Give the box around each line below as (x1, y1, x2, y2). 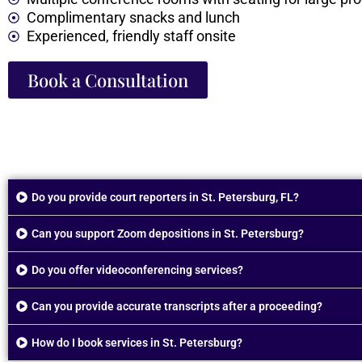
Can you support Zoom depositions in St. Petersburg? (32, 227, 304, 241)
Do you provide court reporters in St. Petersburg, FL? (32, 191, 299, 204)
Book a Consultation (27, 68, 188, 93)
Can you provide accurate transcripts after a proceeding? (32, 300, 322, 314)
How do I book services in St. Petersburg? (32, 336, 242, 350)
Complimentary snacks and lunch (26, 9, 240, 27)
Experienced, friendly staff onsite (26, 27, 236, 45)
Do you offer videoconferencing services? (32, 263, 243, 277)
